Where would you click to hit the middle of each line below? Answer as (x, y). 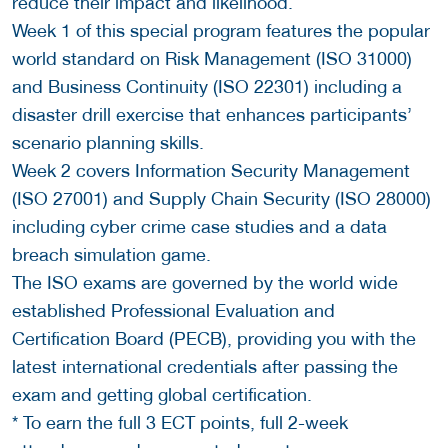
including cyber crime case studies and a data (199, 226)
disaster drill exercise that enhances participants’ (212, 114)
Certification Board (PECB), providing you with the (214, 338)
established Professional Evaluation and (173, 310)
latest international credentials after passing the (205, 366)
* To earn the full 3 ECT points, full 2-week (180, 422)
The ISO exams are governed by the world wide (205, 282)
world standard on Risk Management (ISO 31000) (212, 58)
